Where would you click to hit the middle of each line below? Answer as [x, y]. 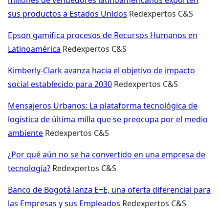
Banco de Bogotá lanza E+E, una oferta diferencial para [109, 189]
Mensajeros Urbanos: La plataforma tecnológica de [103, 105]
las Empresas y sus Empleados [64, 203]
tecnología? [29, 168]
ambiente [25, 133]
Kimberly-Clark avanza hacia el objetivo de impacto [101, 70]
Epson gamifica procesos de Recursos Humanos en [103, 35]
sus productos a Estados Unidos [67, 13]
